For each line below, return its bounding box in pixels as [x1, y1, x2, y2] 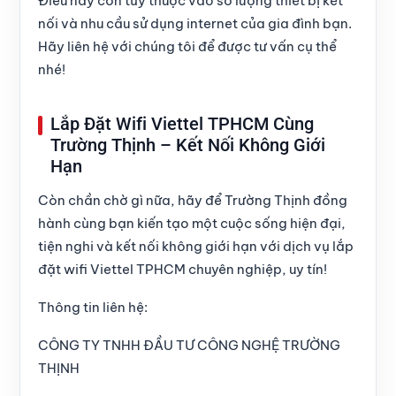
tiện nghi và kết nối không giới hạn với [38, 238, 283, 255]
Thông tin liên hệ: [38, 299, 148, 316]
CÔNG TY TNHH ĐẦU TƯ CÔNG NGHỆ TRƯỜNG [38, 337, 340, 354]
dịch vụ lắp [283, 238, 354, 255]
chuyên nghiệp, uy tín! [186, 261, 327, 278]
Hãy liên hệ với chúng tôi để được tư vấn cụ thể [38, 38, 337, 56]
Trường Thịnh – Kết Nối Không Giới [50, 134, 325, 156]
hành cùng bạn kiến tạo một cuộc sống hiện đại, [38, 215, 346, 232]
